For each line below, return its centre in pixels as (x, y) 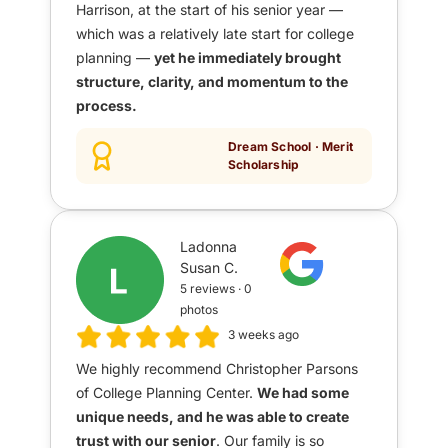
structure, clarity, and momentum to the (212, 82)
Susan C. (209, 268)
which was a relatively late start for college (215, 34)
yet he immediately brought (247, 58)
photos (199, 310)
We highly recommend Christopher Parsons (217, 368)
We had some (303, 392)
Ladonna (209, 247)
